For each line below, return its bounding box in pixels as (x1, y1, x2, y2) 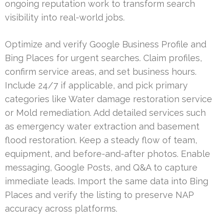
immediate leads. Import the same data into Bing (5, 175, 208, 186)
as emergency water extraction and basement (5, 121, 199, 131)
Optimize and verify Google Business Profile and (5, 39, 206, 49)
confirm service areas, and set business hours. (5, 66, 197, 77)
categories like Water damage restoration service (5, 93, 212, 104)
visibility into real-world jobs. (5, 12, 125, 22)
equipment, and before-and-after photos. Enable (5, 148, 210, 159)
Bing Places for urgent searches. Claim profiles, (5, 52, 202, 63)
